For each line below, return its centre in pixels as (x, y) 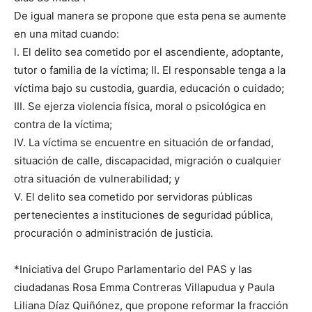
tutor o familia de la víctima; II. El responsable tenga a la (150, 70)
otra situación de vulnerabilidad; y (97, 178)
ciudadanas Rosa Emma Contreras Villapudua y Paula (144, 287)
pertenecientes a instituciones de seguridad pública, (143, 214)
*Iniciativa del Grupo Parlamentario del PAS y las (133, 269)
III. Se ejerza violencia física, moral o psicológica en (140, 106)
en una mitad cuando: (67, 33)
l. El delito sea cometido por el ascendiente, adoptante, (149, 52)
